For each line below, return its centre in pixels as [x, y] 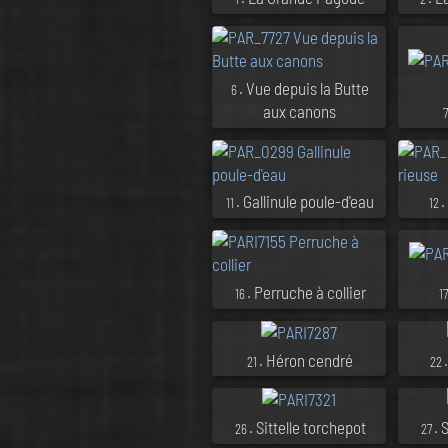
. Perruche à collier [306, 291]
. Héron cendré [306, 359]
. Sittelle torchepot [307, 427]
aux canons [299, 110]
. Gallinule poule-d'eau [305, 201]
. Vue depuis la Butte [304, 87]
